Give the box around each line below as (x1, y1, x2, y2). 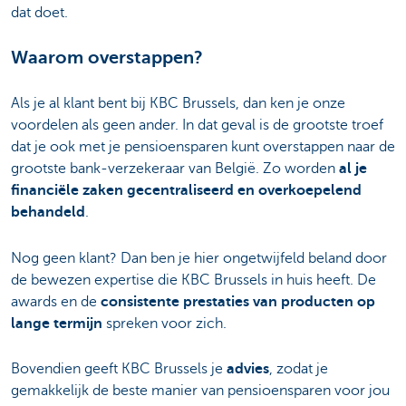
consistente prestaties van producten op (101, 293, 375, 310)
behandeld (11, 204, 85, 221)
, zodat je (269, 360, 328, 377)
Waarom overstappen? (11, 47, 203, 69)
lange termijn (11, 314, 102, 332)
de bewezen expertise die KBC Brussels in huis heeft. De (11, 271, 376, 288)
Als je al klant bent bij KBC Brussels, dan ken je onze (11, 95, 345, 112)
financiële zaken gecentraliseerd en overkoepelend (11, 182, 362, 199)
